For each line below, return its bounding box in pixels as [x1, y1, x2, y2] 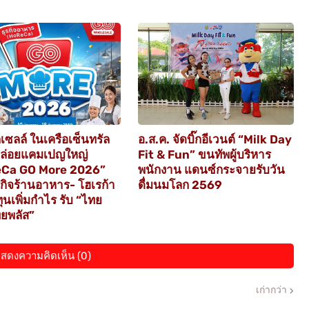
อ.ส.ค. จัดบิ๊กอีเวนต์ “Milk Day [137, 132, 292, 147]
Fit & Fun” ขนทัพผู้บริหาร [137, 148, 271, 162]
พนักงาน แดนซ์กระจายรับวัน [137, 163, 285, 177]
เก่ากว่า [255, 284, 287, 297]
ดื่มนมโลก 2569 [137, 178, 222, 192]
